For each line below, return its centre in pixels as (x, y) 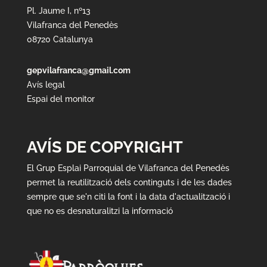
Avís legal (46, 84)
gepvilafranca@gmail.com (78, 70)
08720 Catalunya (60, 39)
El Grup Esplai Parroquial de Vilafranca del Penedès (128, 168)
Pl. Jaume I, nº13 (58, 10)
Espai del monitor (60, 99)
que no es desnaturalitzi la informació (100, 211)
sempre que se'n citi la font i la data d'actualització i (128, 196)
